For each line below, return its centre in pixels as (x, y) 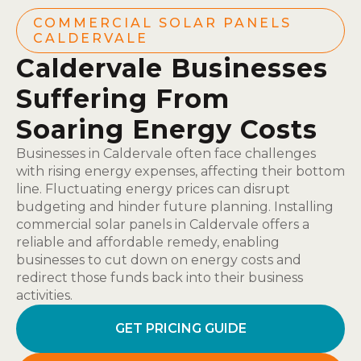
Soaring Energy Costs (167, 129)
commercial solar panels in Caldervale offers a (163, 224)
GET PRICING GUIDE (180, 328)
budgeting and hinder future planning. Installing (175, 207)
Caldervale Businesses (172, 68)
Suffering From (123, 99)
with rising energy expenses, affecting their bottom (180, 171)
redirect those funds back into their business (160, 278)
